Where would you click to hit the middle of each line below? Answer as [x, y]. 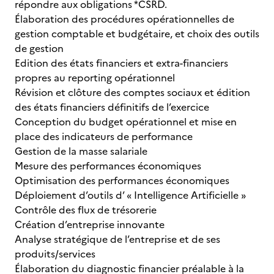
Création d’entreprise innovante [90, 224]
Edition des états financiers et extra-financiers [121, 63]
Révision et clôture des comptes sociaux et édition [132, 92]
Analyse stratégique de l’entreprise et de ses [117, 239]
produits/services [55, 254]
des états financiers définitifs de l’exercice [112, 107]
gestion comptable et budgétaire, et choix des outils [137, 34]
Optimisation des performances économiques [122, 180]
